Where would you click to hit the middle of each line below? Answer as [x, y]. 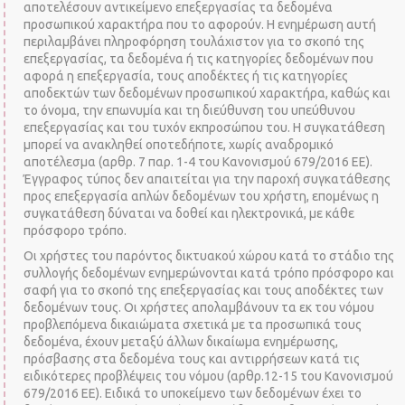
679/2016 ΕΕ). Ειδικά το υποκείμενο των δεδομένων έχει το [193, 393]
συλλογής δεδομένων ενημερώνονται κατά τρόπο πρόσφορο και [209, 273]
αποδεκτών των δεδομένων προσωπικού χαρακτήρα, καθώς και [207, 93]
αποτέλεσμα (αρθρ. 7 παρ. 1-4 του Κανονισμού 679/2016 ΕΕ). [198, 161]
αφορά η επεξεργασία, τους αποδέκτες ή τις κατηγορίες [186, 75]
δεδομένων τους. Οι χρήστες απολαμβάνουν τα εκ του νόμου [199, 307]
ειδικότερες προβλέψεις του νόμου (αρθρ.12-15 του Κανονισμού [209, 376]
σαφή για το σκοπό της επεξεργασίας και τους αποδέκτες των [204, 290]
